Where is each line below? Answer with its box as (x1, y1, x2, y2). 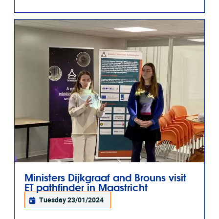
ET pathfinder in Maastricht (24, 178, 148, 194)
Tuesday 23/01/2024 (39, 196, 104, 204)
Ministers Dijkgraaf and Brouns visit (24, 169, 186, 184)
